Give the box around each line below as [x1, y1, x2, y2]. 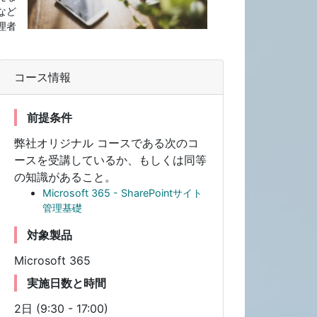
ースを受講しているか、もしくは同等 [14, 153, 207, 167]
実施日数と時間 [27, 276, 107, 290]
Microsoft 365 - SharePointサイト [42, 187, 203, 199]
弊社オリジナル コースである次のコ [14, 136, 200, 150]
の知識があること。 [14, 170, 117, 184]
